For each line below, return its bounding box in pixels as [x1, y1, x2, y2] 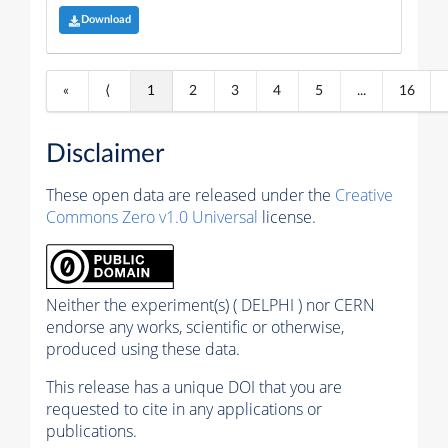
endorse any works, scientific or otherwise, [46, 316, 344, 339]
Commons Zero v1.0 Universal [46, 206, 258, 229]
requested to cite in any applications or [46, 398, 322, 421]
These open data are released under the [46, 184, 335, 207]
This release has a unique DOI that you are [46, 376, 342, 399]
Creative [335, 184, 393, 207]
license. [258, 206, 316, 229]
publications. [46, 420, 137, 443]
